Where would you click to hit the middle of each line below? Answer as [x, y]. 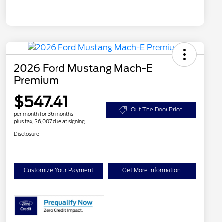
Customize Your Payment [59, 171]
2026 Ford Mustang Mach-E [83, 69]
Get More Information [151, 171]
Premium [36, 81]
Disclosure [27, 134]
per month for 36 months [44, 114]
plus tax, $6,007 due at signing [49, 122]
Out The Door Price [157, 110]
